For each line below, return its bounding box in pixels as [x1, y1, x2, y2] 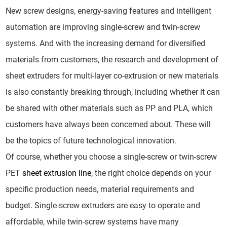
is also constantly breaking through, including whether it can [6, 87, 220, 97]
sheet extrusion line [22, 168, 92, 178]
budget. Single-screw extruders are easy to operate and [6, 200, 201, 210]
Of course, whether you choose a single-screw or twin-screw [6, 152, 217, 162]
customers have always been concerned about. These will [6, 119, 211, 129]
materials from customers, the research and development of [6, 54, 219, 64]
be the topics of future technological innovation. [6, 135, 177, 145]
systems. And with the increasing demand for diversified [6, 38, 206, 48]
